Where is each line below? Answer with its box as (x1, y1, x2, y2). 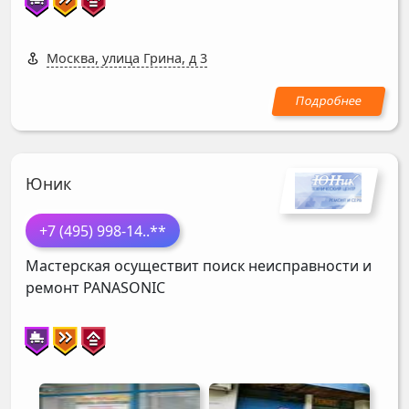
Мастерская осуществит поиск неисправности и (26, 255, 372, 276)
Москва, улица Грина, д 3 (47, 49, 207, 68)
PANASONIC (83, 277, 165, 298)
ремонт (26, 277, 83, 298)
